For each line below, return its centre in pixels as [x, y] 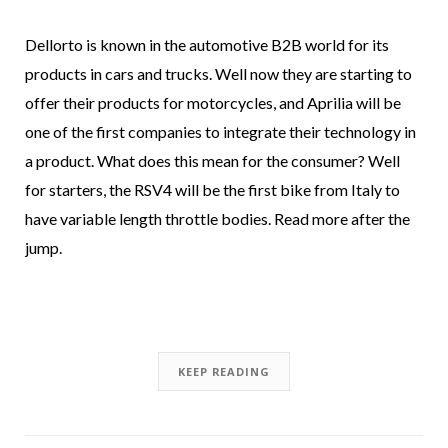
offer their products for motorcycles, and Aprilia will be [213, 102]
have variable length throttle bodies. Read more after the [217, 218]
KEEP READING [224, 371]
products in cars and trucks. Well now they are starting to [218, 73]
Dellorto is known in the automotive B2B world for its [207, 44]
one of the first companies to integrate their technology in [220, 131]
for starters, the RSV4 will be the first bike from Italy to [212, 189]
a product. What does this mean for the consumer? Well [212, 160]
